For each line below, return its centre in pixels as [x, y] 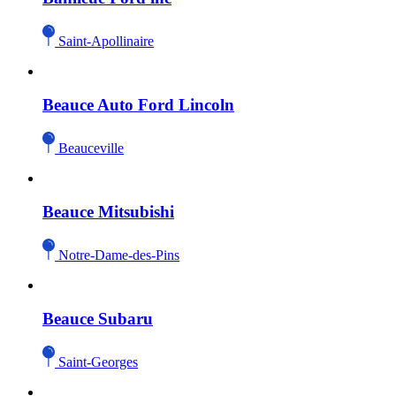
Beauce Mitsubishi [108, 212]
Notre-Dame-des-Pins [119, 255]
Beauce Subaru [98, 319]
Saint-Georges [99, 362]
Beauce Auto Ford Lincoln [138, 105]
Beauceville [91, 148]
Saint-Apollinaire [107, 41]
